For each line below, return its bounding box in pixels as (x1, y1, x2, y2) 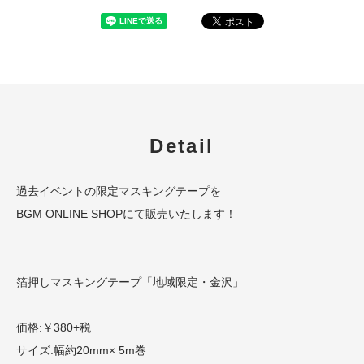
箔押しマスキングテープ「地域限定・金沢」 (16, 275, 244, 288)
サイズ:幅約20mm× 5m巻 (16, 343, 146, 357)
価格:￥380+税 (16, 320, 91, 334)
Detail (149, 134, 214, 157)
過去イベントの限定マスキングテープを (16, 184, 221, 197)
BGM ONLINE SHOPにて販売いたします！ (16, 206, 236, 220)
